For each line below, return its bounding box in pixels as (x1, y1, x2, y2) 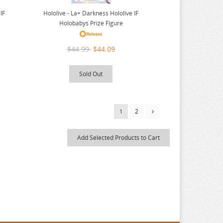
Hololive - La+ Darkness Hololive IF (43, 9, 139, 18)
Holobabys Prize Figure (59, 19, 123, 28)
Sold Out (79, 70, 103, 79)
